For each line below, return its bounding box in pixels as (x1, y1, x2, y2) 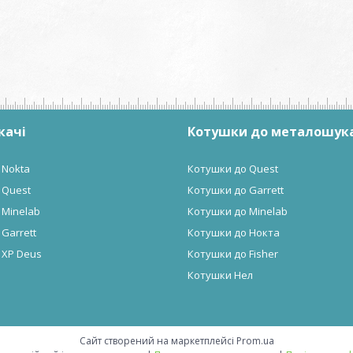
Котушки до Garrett (187, 183, 284, 197)
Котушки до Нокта (187, 225, 280, 240)
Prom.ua (236, 334, 274, 347)
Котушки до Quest (187, 162, 278, 176)
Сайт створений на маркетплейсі (79, 334, 236, 347)
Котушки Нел (187, 268, 253, 282)
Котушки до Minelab (187, 204, 288, 218)
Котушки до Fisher (187, 247, 278, 261)
